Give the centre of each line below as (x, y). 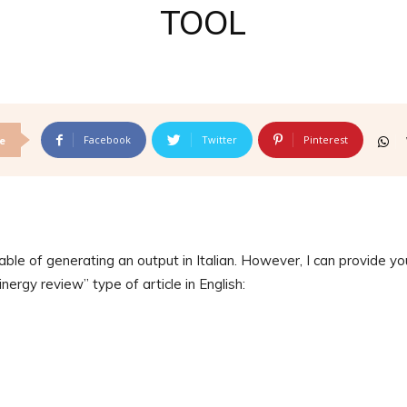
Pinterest (326, 139)
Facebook (107, 139)
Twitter (219, 139)
